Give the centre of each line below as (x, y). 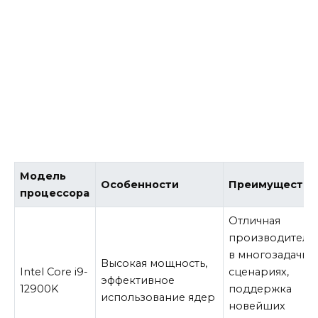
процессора (55, 193)
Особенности (140, 185)
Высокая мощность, (154, 264)
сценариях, (259, 272)
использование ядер (158, 298)
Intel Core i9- (54, 272)
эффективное (138, 281)
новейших (257, 306)
